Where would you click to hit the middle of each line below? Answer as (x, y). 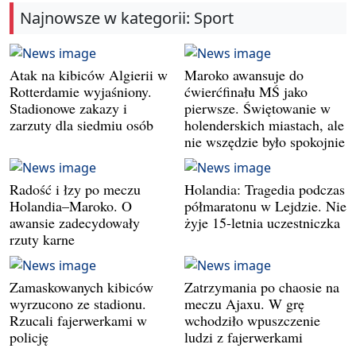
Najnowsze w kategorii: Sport (127, 18)
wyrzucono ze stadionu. (78, 303)
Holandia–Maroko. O (71, 205)
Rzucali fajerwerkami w (78, 320)
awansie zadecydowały (75, 222)
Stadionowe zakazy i (68, 108)
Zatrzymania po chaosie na (262, 286)
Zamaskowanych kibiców (81, 286)
